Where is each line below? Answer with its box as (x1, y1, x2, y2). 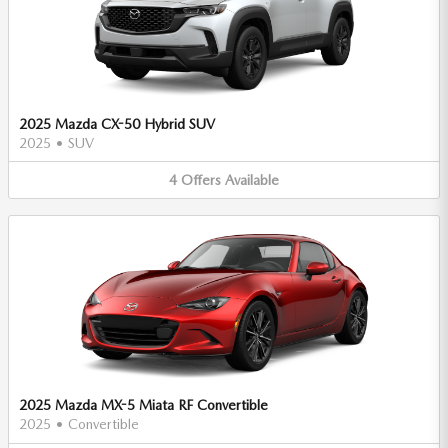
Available (225, 171, 279, 188)
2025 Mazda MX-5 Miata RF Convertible (19, 397, 268, 414)
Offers (181, 171, 221, 188)
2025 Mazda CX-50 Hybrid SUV (19, 115, 215, 132)
